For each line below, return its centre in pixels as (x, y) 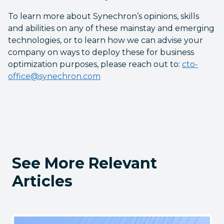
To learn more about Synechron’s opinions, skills (103, 16)
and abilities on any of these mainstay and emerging (111, 28)
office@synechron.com (54, 76)
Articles (42, 181)
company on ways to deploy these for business (101, 52)
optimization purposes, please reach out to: (95, 64)
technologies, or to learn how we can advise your (105, 40)
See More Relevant (84, 163)
